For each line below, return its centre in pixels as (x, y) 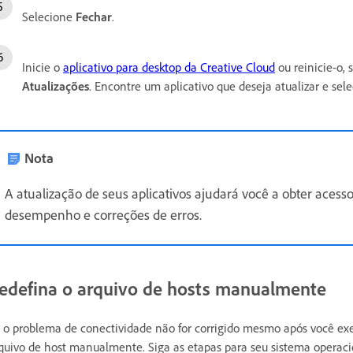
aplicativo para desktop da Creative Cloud (169, 67)
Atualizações (56, 86)
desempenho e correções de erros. (103, 215)
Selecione (49, 17)
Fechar (94, 17)
